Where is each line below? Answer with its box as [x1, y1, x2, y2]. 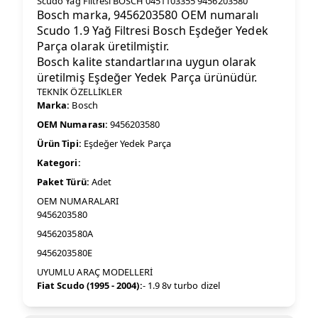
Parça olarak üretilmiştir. [37, 38, 169, 55]
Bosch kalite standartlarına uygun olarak [37, 54, 257, 70]
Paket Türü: [37, 175, 89, 189]
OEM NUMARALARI [37, 194, 119, 208]
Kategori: [37, 156, 81, 170]
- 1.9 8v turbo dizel [142, 279, 220, 292]
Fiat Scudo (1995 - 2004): [37, 279, 143, 292]
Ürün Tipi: [37, 137, 82, 150]
